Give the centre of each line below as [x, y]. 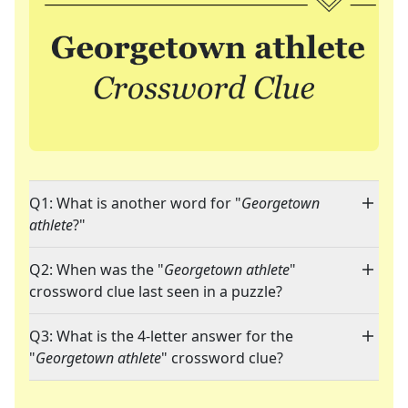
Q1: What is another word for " [135, 204]
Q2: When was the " [97, 270]
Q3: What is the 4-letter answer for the [161, 337]
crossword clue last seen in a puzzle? [156, 292]
